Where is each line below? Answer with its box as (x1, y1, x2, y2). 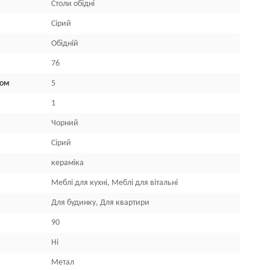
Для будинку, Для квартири (51, 198, 150, 207)
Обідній (51, 39, 79, 48)
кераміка (51, 159, 84, 168)
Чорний (51, 119, 79, 128)
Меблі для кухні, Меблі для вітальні (51, 178, 178, 187)
